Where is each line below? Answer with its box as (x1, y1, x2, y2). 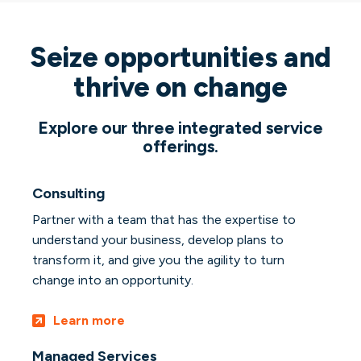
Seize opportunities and (29, 41, 332, 75)
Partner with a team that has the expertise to (32, 212, 296, 228)
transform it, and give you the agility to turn (32, 252, 284, 268)
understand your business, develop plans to (32, 232, 284, 248)
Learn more (53, 313, 125, 329)
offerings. (143, 136, 218, 157)
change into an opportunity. (32, 272, 193, 288)
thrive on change (73, 71, 288, 105)
